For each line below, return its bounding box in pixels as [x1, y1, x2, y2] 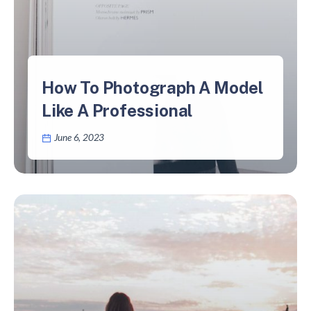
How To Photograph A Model [42, 78, 263, 98]
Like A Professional [42, 101, 193, 121]
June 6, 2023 [53, 132, 105, 144]
